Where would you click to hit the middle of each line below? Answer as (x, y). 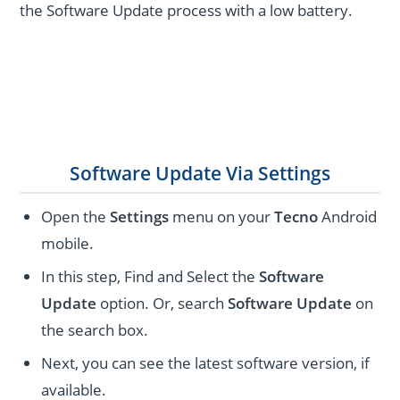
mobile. (68, 244)
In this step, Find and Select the (150, 277)
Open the (76, 217)
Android (350, 217)
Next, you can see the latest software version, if (206, 363)
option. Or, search (162, 304)
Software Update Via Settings (200, 173)
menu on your (222, 217)
